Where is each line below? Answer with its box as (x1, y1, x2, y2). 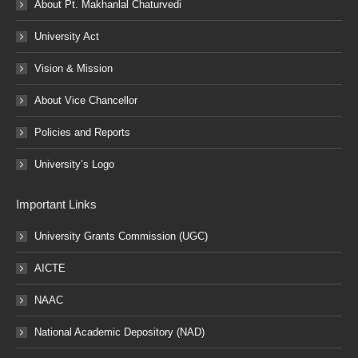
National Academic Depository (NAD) (34, 326, 205, 339)
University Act (34, 30, 99, 43)
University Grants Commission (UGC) (34, 230, 208, 243)
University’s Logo (34, 158, 114, 171)
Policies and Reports (34, 126, 130, 139)
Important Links (16, 197, 97, 212)
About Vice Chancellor (34, 94, 137, 107)
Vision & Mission (34, 62, 113, 75)
